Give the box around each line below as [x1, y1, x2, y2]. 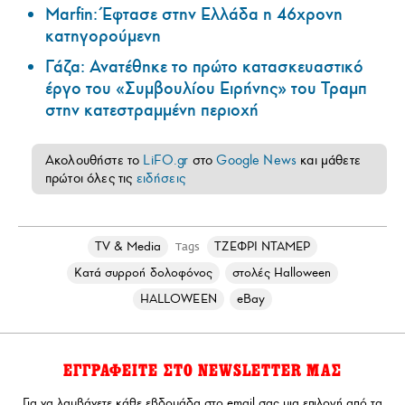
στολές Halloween [232, 264, 332, 280]
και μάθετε [297, 151, 361, 168]
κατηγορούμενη [45, 24, 161, 47]
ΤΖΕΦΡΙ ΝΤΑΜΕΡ [214, 238, 311, 254]
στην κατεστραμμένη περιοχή [45, 99, 259, 121]
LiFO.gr [143, 151, 189, 168]
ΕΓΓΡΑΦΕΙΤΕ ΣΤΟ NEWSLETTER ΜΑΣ [62, 360, 343, 381]
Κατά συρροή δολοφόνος [73, 264, 213, 280]
